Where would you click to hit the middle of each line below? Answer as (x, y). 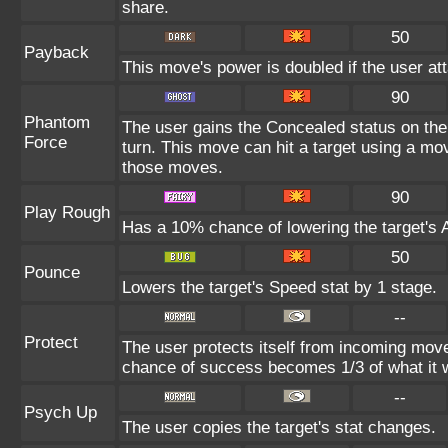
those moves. (172, 167)
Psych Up (60, 412)
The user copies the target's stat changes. (279, 427)
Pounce (52, 272)
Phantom (57, 122)
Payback (56, 52)
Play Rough (67, 212)
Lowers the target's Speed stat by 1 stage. (279, 287)
